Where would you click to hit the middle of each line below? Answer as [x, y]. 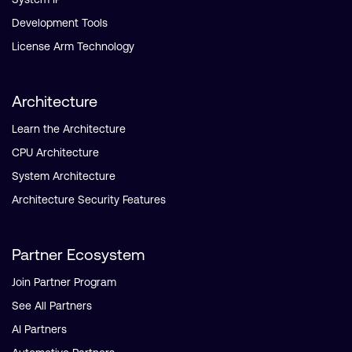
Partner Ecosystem [78, 254]
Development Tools [60, 23]
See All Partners [52, 306]
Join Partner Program [64, 282]
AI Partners [39, 329]
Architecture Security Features [89, 200]
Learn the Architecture [69, 129]
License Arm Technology [73, 46]
